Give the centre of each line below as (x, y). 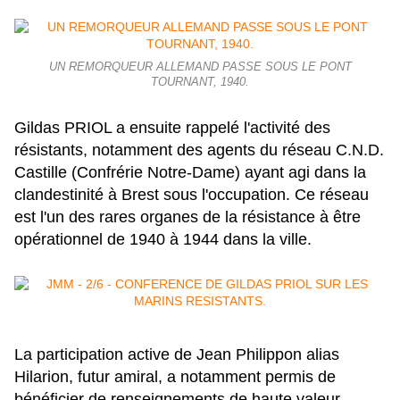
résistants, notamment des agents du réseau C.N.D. (199, 150)
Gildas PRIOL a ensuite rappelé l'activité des (172, 128)
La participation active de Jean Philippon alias (177, 355)
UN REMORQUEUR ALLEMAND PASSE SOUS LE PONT (200, 67)
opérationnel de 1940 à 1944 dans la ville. (163, 240)
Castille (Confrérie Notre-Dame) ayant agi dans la (190, 173)
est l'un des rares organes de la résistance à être (187, 217)
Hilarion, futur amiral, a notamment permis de (175, 377)
